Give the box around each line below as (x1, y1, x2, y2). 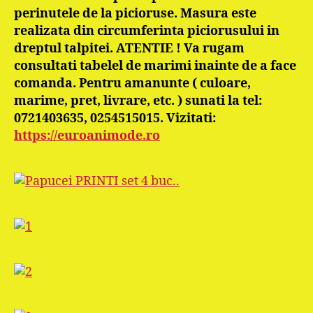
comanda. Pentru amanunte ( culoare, (14, 75, 251, 92)
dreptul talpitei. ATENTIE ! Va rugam (14, 41, 245, 57)
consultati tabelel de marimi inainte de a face (14, 58, 296, 74)
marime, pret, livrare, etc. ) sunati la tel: (14, 93, 262, 109)
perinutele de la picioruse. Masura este (14, 6, 256, 22)
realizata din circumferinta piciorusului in (14, 23, 279, 39)
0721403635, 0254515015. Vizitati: (14, 110, 216, 126)
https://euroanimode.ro (14, 128, 160, 144)
